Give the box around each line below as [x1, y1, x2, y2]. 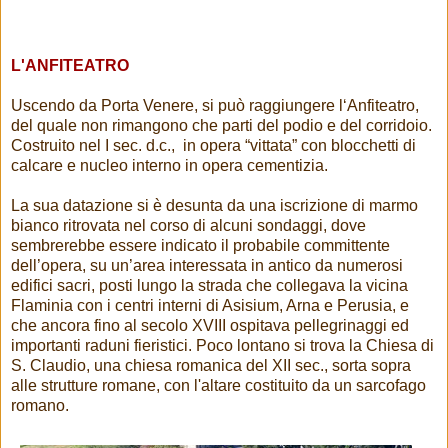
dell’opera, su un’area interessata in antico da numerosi [11, 257, 403, 275]
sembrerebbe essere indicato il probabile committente [11, 237, 390, 255]
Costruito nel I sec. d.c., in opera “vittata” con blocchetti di [11, 137, 416, 155]
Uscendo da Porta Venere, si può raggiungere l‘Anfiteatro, [11, 97, 419, 115]
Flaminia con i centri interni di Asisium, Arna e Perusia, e [11, 297, 409, 315]
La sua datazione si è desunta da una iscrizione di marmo [11, 197, 418, 215]
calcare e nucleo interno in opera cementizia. [11, 157, 328, 175]
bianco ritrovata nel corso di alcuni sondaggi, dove [11, 217, 366, 235]
